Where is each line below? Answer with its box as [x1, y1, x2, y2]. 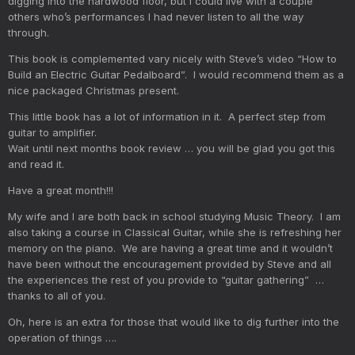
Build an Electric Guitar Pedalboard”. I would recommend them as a [8, 67, 344, 81]
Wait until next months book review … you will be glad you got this [8, 141, 335, 155]
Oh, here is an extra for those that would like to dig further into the [8, 315, 339, 328]
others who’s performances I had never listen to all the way [8, 10, 303, 23]
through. [8, 25, 49, 39]
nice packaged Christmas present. [8, 83, 179, 97]
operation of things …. [8, 330, 116, 344]
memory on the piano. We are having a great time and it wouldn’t [8, 241, 333, 254]
